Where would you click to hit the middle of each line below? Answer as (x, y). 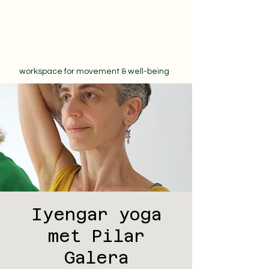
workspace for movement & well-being (94, 71)
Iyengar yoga (96, 214)
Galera (96, 258)
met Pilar (96, 236)
